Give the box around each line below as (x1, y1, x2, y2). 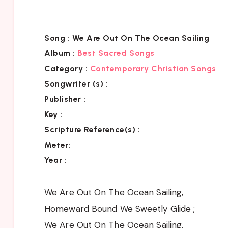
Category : (44, 63, 88, 73)
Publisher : (44, 94, 86, 104)
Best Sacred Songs (77, 48, 155, 58)
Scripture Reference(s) (44, 124, 135, 134)
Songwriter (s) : (44, 78, 108, 89)
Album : (44, 48, 75, 58)
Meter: (44, 139, 71, 150)
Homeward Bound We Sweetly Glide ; (44, 203, 195, 214)
